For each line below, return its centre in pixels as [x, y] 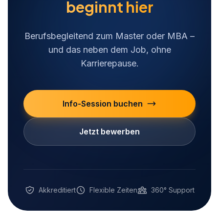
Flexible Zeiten [113, 190]
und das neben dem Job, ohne [109, 49]
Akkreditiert [57, 190]
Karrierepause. [109, 63]
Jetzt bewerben [109, 131]
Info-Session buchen [103, 103]
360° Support [173, 190]
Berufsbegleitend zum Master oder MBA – [109, 36]
